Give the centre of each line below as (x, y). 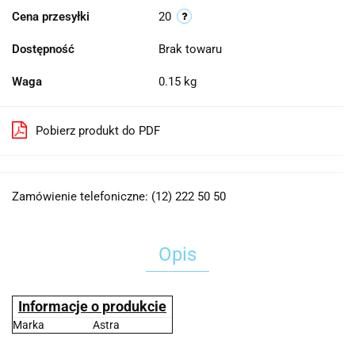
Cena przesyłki (51, 17)
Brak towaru (192, 49)
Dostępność (43, 49)
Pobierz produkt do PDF (98, 131)
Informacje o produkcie (92, 306)
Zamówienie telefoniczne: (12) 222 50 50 (119, 197)
